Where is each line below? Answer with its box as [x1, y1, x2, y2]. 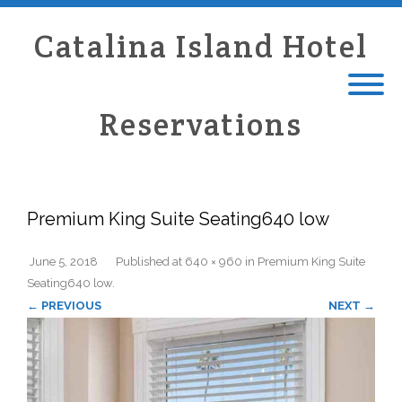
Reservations [100, 104, 302, 144]
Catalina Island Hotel [34, 26, 368, 66]
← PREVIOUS [27, 299, 101, 312]
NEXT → [328, 299, 375, 312]
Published [116, 255, 172, 268]
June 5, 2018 [30, 255, 98, 268]
